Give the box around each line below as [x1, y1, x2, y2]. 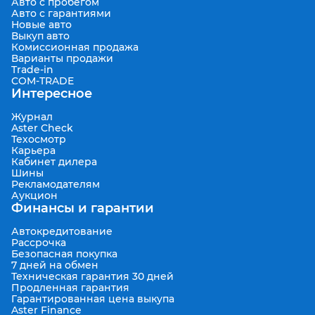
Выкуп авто [11, 30, 70, 42]
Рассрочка [11, 236, 66, 249]
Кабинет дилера [11, 155, 97, 168]
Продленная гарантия [11, 281, 129, 294]
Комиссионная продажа [11, 41, 139, 53]
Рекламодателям [11, 178, 100, 191]
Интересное [11, 86, 92, 101]
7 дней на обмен [11, 259, 98, 271]
